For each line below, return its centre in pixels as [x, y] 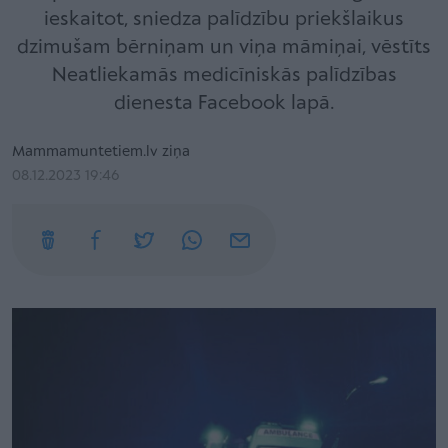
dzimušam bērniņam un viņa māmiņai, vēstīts [224, 47]
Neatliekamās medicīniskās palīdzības [224, 75]
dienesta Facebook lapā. [224, 103]
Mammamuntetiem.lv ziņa [101, 152]
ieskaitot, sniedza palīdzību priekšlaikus [224, 19]
